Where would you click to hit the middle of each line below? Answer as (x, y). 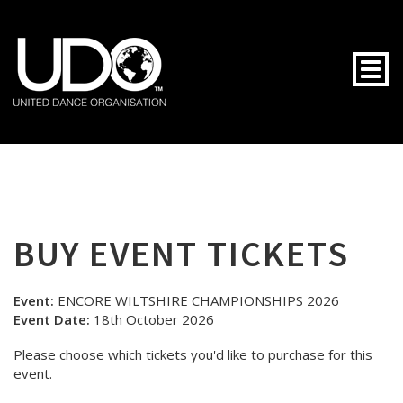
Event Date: (52, 319)
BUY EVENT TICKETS (181, 254)
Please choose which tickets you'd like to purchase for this (193, 354)
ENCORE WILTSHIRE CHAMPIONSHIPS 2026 (197, 300)
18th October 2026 (152, 319)
